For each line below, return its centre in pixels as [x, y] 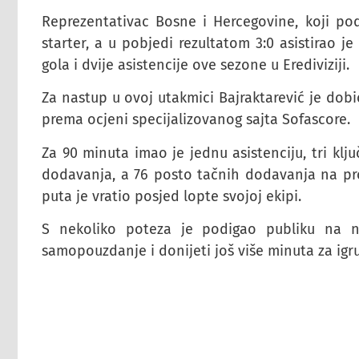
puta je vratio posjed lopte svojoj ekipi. [171, 196]
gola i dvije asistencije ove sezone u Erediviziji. [196, 65]
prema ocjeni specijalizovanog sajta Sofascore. [196, 120]
